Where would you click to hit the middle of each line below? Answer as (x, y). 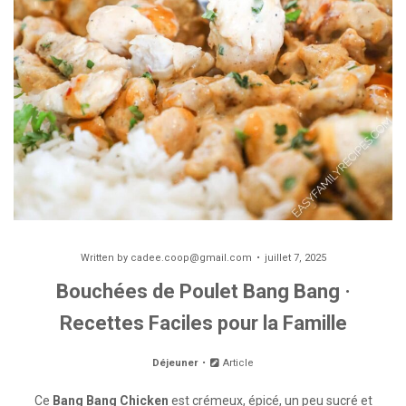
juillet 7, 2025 (295, 258)
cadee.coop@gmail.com (191, 258)
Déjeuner (174, 363)
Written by (105, 258)
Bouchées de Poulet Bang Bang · (203, 291)
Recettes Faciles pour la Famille (203, 323)
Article (237, 363)
